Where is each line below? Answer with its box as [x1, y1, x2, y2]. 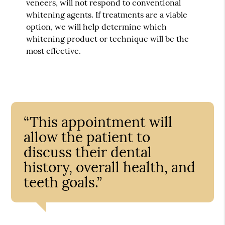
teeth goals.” [24, 173, 102, 191]
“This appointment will [24, 113, 173, 131]
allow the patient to [24, 128, 151, 146]
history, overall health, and [24, 158, 196, 176]
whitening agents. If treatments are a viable [26, 9, 188, 20]
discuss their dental [24, 143, 152, 161]
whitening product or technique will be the [26, 33, 189, 44]
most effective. [26, 45, 81, 56]
